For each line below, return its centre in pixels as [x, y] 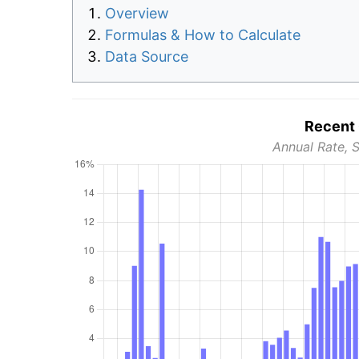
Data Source [147, 57]
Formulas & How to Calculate [203, 35]
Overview [137, 14]
